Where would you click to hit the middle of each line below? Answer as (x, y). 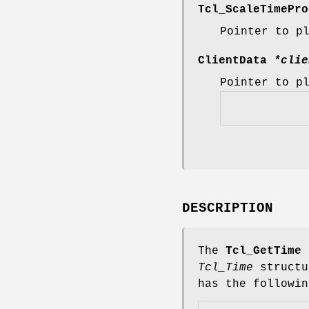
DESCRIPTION (228, 209)
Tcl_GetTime (263, 251)
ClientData (236, 60)
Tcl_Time (226, 268)
